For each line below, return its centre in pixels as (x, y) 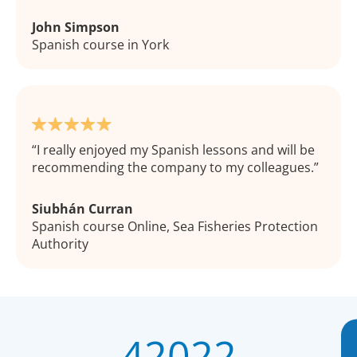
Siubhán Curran (82, 209)
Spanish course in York (100, 45)
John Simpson (76, 27)
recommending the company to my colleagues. (173, 168)
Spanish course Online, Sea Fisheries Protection (175, 227)
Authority (60, 244)
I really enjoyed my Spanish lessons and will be (176, 150)
